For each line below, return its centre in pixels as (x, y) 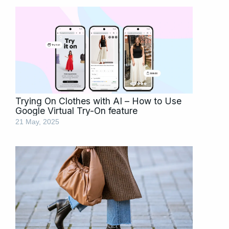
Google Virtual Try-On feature (76, 111)
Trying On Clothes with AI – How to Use (98, 101)
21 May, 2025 (37, 122)
